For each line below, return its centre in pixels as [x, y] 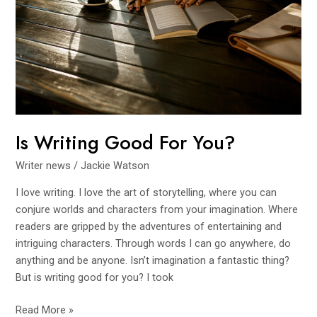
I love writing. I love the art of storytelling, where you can [146, 192]
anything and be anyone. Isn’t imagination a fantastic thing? [153, 260]
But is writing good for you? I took [95, 277]
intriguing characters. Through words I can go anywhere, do [154, 243]
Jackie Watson [115, 166]
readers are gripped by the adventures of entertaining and [149, 226]
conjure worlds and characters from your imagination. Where [157, 209]
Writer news [44, 166]
